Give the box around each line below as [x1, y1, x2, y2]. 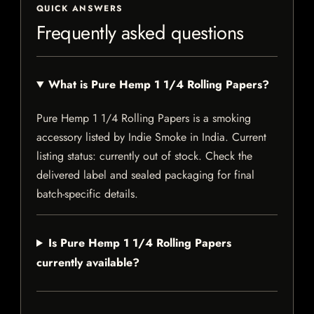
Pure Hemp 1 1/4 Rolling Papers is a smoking [36, 110, 251, 127]
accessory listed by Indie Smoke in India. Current [36, 129, 266, 146]
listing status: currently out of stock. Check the [36, 148, 252, 165]
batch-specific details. [36, 186, 138, 203]
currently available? [36, 254, 139, 271]
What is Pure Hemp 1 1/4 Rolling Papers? [48, 76, 269, 93]
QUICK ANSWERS [36, 2, 123, 15]
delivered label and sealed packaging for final [36, 167, 254, 184]
